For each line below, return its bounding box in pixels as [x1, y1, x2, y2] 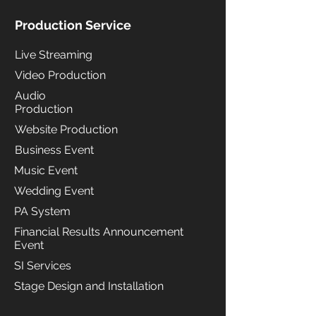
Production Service [15, 18, 131, 32]
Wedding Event [14, 184, 94, 197]
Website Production [15, 123, 118, 136]
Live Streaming [15, 48, 92, 61]
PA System [14, 205, 71, 218]
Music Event [14, 164, 78, 177]
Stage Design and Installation [14, 279, 164, 293]
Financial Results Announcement [14, 225, 183, 238]
